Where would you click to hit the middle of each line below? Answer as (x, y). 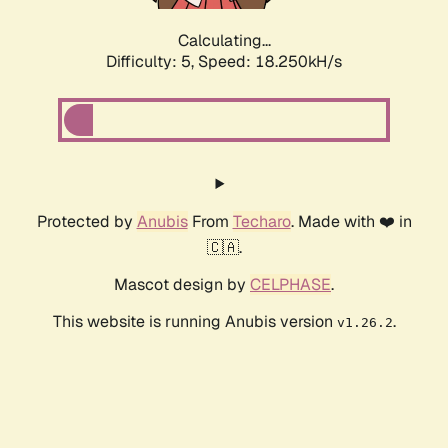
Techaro (261, 222)
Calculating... (224, 41)
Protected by (86, 222)
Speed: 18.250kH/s (270, 62)
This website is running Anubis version (194, 322)
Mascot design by (182, 285)
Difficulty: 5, (152, 62)
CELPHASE (290, 285)
